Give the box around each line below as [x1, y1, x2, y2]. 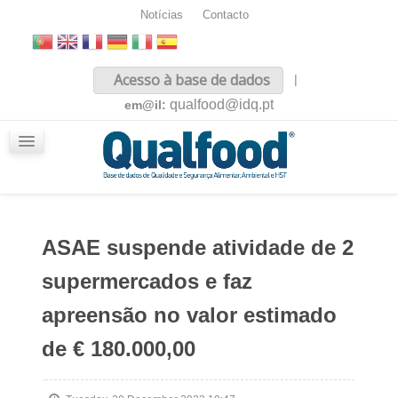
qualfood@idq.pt [170, 97, 274, 112]
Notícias [139, 9, 183, 21]
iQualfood [37, 144, 92, 158]
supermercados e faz [41, 269, 252, 293]
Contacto [202, 9, 249, 21]
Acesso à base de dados [110, 70, 270, 90]
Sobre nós [37, 94, 96, 108]
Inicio [37, 69, 68, 84]
